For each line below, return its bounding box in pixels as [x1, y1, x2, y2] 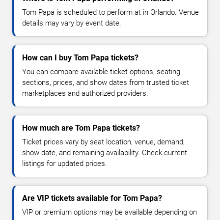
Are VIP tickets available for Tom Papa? [22, 193, 162, 203]
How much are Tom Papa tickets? [22, 123, 140, 133]
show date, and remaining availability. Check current [22, 148, 187, 157]
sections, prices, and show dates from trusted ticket [22, 78, 189, 87]
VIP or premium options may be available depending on [22, 207, 197, 217]
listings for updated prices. [22, 159, 107, 168]
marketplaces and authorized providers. [22, 88, 148, 98]
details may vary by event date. [22, 18, 121, 27]
